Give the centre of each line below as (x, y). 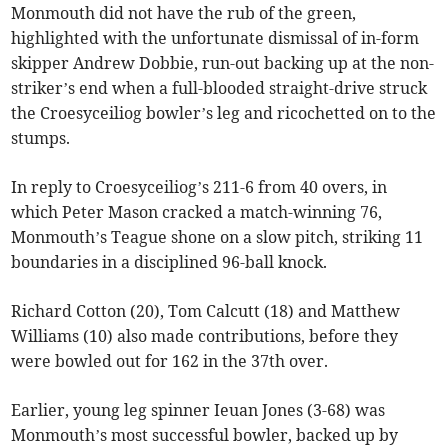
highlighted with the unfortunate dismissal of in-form (215, 38)
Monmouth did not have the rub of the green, (184, 13)
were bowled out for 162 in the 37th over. (170, 361)
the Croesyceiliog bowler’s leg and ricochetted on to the (224, 113)
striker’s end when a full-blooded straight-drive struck (219, 88)
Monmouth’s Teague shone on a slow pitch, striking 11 (217, 237)
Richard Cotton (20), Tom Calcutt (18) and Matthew (206, 311)
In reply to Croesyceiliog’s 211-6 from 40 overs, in (199, 187)
